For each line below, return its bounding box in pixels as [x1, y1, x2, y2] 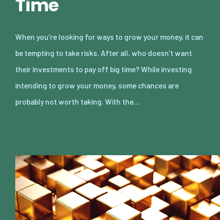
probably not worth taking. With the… [15, 96, 140, 106]
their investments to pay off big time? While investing [15, 64, 192, 74]
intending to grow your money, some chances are [15, 80, 179, 90]
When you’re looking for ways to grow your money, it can [15, 31, 203, 41]
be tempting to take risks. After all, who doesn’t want [15, 48, 192, 57]
